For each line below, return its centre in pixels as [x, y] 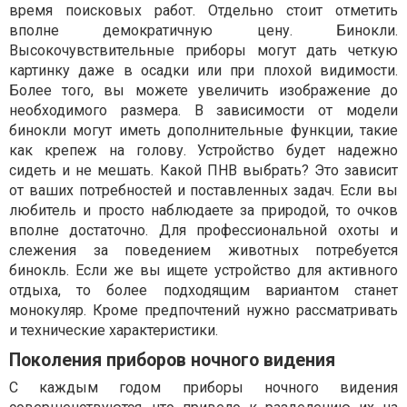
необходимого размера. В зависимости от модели [203, 111]
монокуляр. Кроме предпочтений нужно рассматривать [203, 311]
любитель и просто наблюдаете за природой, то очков [203, 211]
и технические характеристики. [114, 331]
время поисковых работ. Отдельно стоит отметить [203, 11]
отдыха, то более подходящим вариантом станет [203, 291]
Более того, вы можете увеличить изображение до [203, 91]
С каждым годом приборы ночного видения [203, 388]
